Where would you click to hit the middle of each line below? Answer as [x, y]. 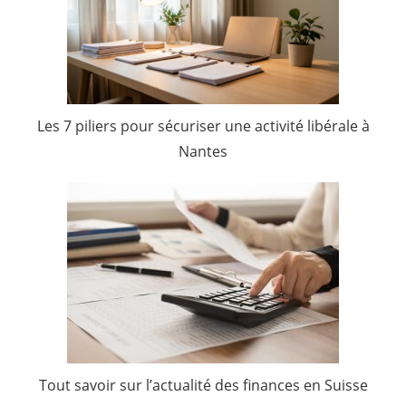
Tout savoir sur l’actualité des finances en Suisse [203, 385]
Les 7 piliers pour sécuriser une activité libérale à [203, 126]
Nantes [203, 151]
